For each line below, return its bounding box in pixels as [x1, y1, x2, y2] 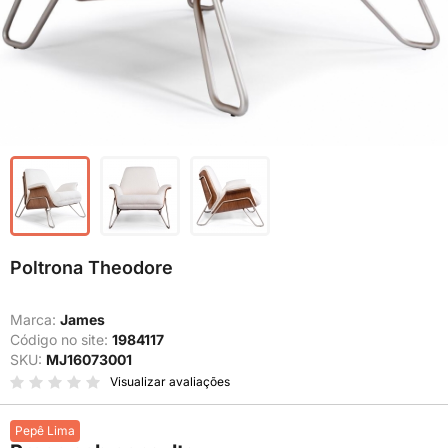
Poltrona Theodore [10, 257, 173, 278]
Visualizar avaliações [110, 374, 230, 389]
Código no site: [10, 331, 112, 348]
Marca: [10, 311, 60, 328]
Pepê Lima [15, 423, 75, 438]
